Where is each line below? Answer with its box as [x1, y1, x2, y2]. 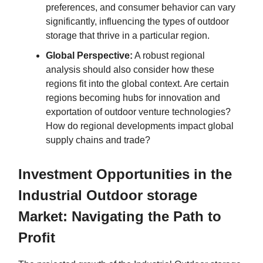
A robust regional [133, 50, 205, 60]
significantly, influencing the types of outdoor [46, 16, 229, 26]
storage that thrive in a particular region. [46, 30, 210, 41]
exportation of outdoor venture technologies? [46, 106, 231, 117]
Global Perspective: [46, 50, 133, 60]
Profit [18, 229, 55, 245]
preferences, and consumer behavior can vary [46, 2, 235, 12]
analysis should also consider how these [46, 64, 214, 75]
